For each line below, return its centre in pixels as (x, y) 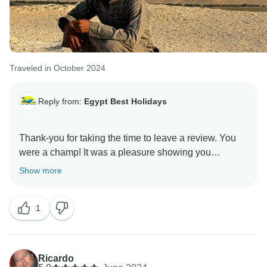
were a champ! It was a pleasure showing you (115, 153)
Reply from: (61, 101)
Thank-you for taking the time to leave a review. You (128, 138)
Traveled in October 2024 (58, 68)
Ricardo (56, 259)
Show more (41, 171)
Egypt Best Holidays (125, 101)
